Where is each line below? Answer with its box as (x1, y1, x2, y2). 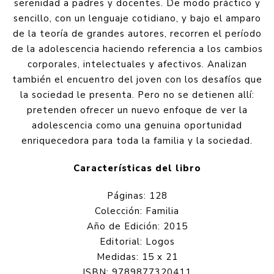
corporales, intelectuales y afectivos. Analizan (27, 58, 247, 71)
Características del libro (73, 162, 201, 175)
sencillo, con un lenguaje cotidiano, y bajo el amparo (13, 12, 261, 25)
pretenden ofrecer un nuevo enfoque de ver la (26, 104, 248, 117)
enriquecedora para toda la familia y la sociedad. (21, 135, 253, 147)
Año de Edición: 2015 (86, 220, 188, 233)
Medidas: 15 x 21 (96, 251, 178, 264)
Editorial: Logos (99, 235, 175, 248)
